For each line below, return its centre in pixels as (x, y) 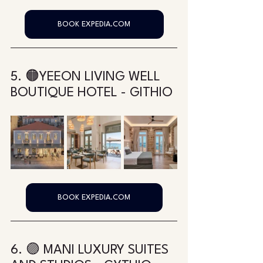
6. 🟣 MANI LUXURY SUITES (91, 250)
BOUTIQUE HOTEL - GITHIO (92, 93)
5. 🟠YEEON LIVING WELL (87, 77)
